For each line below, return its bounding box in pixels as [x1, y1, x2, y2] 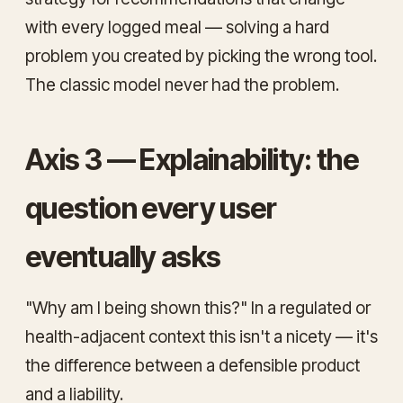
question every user [25, 190, 277, 226]
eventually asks [25, 238, 221, 274]
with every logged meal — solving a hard [25, 16, 329, 38]
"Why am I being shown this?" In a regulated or [25, 297, 371, 318]
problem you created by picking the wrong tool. [25, 45, 377, 67]
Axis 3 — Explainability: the [25, 141, 360, 177]
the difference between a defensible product [25, 354, 360, 376]
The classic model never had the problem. [25, 74, 339, 95]
